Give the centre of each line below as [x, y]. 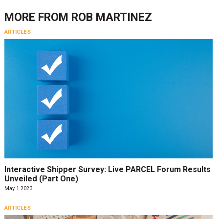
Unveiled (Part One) [41, 179]
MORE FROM [38, 18]
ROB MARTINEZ [111, 18]
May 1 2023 [18, 189]
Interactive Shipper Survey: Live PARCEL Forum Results [107, 170]
